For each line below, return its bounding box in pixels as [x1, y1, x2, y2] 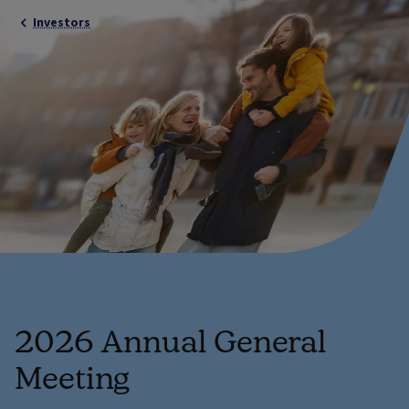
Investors [33, 13, 91, 32]
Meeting [15, 359, 131, 395]
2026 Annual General [15, 322, 327, 359]
